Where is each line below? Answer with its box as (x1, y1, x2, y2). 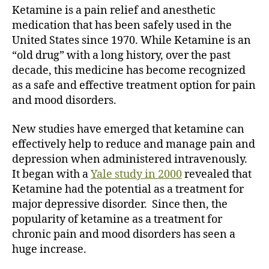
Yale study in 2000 (91, 167, 182, 181)
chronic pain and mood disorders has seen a (12, 227, 235, 241)
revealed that (182, 167, 252, 181)
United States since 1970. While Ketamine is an (12, 34, 251, 48)
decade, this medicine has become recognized (12, 64, 246, 78)
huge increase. (12, 242, 86, 256)
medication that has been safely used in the (12, 19, 232, 33)
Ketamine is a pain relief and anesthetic (12, 4, 216, 18)
